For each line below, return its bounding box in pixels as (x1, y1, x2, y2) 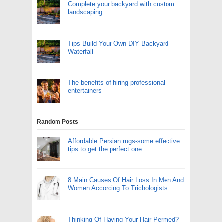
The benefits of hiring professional (68, 79, 165, 86)
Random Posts (37, 118, 78, 125)
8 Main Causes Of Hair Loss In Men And (68, 176, 184, 184)
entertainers (68, 87, 102, 94)
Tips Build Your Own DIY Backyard (68, 40, 168, 47)
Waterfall (68, 48, 93, 55)
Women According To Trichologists (68, 184, 167, 192)
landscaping (68, 8, 102, 16)
